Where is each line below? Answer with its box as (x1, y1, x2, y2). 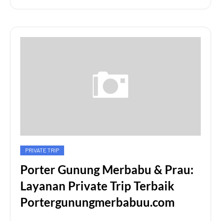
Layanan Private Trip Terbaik (20, 179, 174, 193)
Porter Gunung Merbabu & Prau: (20, 162, 193, 177)
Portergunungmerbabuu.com (20, 195, 175, 209)
